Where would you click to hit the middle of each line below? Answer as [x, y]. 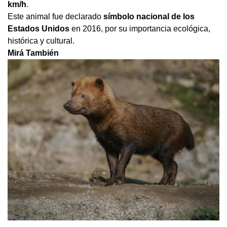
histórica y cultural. [41, 41]
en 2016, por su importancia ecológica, [140, 28]
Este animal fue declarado [55, 16]
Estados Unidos [39, 28]
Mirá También [33, 53]
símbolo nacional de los [149, 16]
